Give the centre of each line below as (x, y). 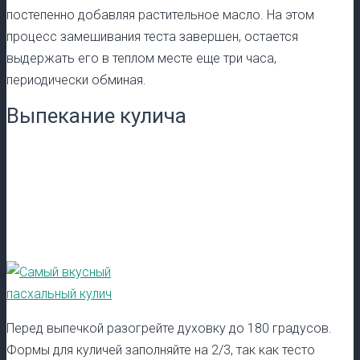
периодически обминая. (76, 80)
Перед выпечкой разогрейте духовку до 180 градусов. (169, 328)
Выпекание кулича (96, 115)
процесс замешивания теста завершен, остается (152, 36)
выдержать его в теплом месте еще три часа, (141, 58)
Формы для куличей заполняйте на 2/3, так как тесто (161, 350)
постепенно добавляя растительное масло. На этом (160, 14)
